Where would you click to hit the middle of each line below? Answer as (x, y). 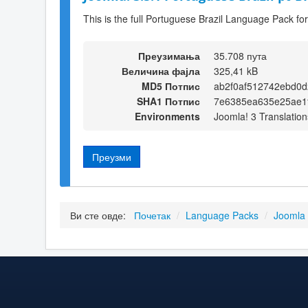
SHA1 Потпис (168, 101)
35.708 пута (240, 55)
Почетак (152, 216)
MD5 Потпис (171, 86)
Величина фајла (161, 70)
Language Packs (222, 216)
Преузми (112, 156)
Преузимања (169, 55)
